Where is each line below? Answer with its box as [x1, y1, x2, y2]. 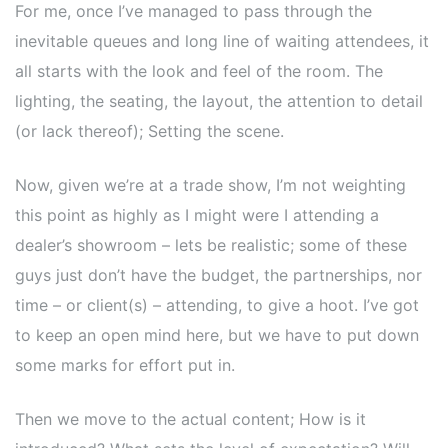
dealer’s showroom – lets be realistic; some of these [15, 235, 407, 255]
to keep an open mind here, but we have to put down [15, 325, 419, 345]
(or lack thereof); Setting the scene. [15, 121, 284, 141]
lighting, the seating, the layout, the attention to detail [15, 91, 423, 111]
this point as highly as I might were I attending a [15, 205, 379, 225]
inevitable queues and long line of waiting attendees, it [15, 31, 429, 51]
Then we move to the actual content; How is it [15, 409, 366, 429]
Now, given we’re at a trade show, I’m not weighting [15, 175, 406, 195]
